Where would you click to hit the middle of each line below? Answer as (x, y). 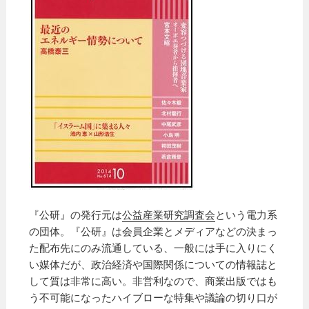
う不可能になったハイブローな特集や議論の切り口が (153, 297)
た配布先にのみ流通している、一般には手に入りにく (153, 247)
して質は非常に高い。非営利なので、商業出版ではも (153, 280)
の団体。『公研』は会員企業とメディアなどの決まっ (153, 231)
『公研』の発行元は (76, 214)
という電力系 (247, 214)
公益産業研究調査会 (169, 214)
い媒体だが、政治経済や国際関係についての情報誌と (153, 264)
